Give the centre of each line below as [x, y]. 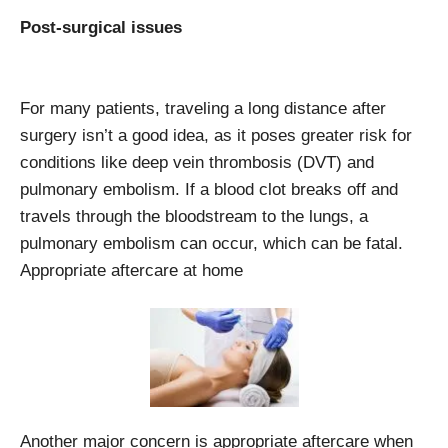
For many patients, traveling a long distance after [203, 108]
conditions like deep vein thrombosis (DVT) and [197, 162]
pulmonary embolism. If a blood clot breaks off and [209, 189]
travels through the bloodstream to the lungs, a [194, 216]
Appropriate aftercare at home [131, 270]
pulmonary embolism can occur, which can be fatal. [211, 243]
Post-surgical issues [101, 27]
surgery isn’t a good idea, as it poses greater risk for [216, 135]
